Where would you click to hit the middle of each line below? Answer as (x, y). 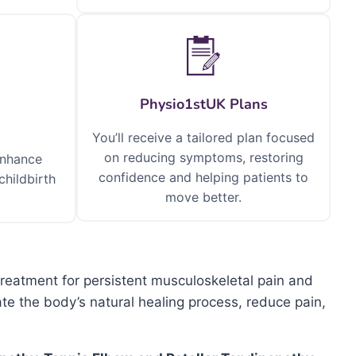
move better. (203, 197)
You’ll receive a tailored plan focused (203, 137)
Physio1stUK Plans (203, 104)
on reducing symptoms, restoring (203, 157)
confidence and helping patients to (203, 177)
